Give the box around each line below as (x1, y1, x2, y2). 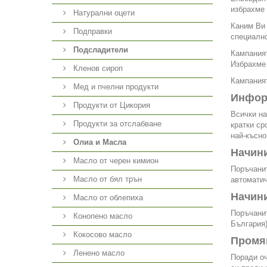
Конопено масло (71, 212, 132, 221)
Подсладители (73, 45, 128, 54)
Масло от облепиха (71, 193, 143, 202)
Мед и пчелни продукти (71, 82, 159, 91)
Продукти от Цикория (71, 101, 150, 110)
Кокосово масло (71, 230, 132, 239)
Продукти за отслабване (71, 119, 162, 128)
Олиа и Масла (73, 138, 126, 147)
